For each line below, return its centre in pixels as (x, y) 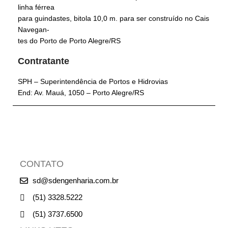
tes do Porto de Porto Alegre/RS (69, 41)
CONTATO (42, 164)
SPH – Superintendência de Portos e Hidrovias (93, 82)
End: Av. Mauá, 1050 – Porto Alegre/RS (81, 93)
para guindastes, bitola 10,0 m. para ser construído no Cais (113, 19)
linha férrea (36, 7)
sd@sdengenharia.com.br (76, 181)
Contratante (45, 61)
